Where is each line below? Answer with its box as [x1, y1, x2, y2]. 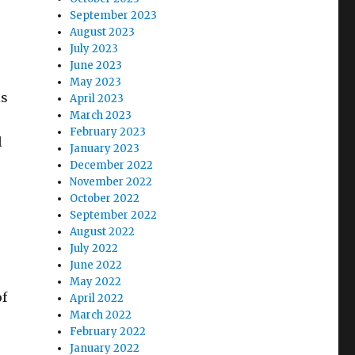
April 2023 [70, 92, 124, 105]
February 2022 [70, 325, 147, 338]
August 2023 [70, 25, 136, 39]
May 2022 [70, 275, 122, 288]
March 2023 [70, 109, 132, 122]
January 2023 [70, 142, 140, 155]
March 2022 [70, 308, 132, 322]
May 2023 [70, 75, 122, 89]
